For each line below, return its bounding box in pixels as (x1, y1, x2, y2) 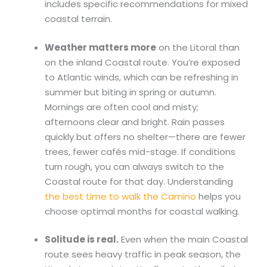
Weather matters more (45, 41, 156, 54)
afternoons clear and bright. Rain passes (45, 115, 225, 128)
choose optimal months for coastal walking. (45, 204, 240, 218)
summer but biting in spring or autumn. (45, 85, 216, 98)
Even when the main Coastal (119, 233, 248, 246)
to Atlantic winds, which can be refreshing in (45, 70, 238, 83)
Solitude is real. (45, 233, 119, 246)
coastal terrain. (45, 13, 112, 26)
